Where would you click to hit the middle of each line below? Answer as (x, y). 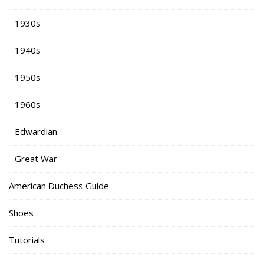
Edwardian (36, 132)
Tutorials (27, 240)
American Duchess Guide (59, 186)
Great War (36, 159)
